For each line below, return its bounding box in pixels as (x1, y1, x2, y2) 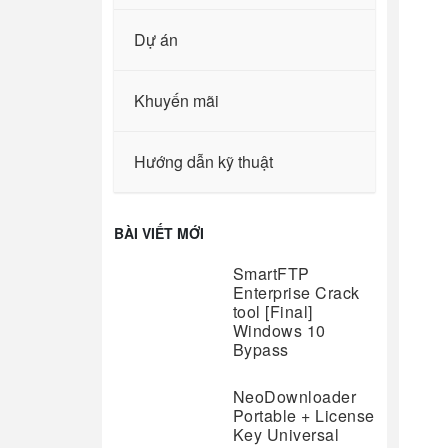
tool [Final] (232, 300, 313, 323)
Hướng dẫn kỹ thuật (134, 150, 273, 173)
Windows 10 (232, 319, 326, 342)
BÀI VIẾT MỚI (114, 223, 204, 243)
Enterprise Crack (232, 281, 360, 304)
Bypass (232, 338, 289, 361)
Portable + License (232, 404, 375, 427)
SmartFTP (232, 262, 310, 285)
